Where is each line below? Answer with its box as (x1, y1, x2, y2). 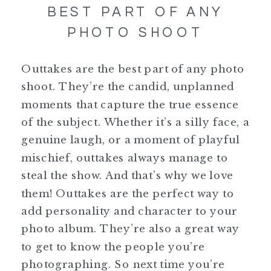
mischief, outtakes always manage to (21, 151, 228, 164)
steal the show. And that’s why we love (21, 168, 234, 181)
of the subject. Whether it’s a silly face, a (21, 115, 250, 128)
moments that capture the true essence (21, 97, 240, 110)
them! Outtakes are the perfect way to (21, 186, 234, 199)
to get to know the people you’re (21, 240, 206, 253)
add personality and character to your (21, 204, 238, 217)
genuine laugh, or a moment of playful (21, 132, 240, 146)
